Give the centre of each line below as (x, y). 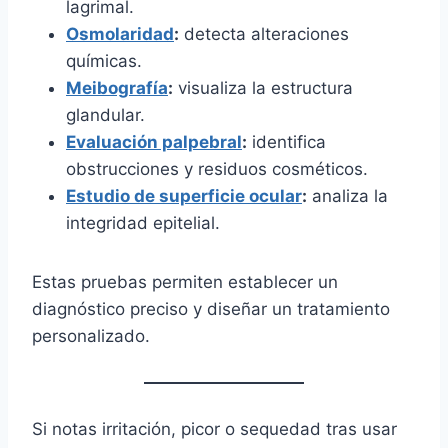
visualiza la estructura (263, 88)
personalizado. (91, 336)
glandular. (105, 115)
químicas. (104, 61)
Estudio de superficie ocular (184, 196)
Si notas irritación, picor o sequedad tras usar (214, 429)
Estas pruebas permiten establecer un (185, 282)
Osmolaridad (120, 34)
